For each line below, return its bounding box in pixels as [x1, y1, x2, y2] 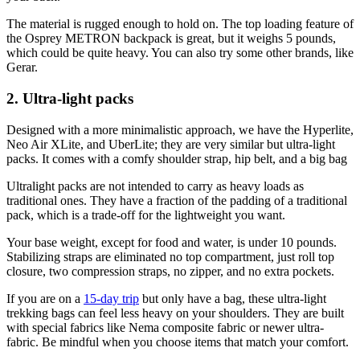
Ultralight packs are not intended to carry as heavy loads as [6, 178, 304, 193]
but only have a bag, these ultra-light [139, 291, 326, 305]
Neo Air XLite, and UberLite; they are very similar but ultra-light [6, 137, 335, 151]
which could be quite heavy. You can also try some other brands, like [6, 46, 354, 60]
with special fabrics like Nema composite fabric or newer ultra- [6, 320, 324, 334]
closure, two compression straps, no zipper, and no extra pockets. [6, 264, 337, 278]
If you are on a [6, 291, 84, 305]
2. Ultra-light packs [6, 90, 137, 108]
